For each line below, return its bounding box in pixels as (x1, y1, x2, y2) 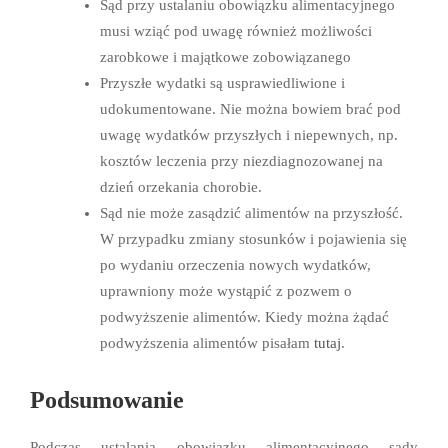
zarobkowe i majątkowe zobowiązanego (100, 49, 351, 66)
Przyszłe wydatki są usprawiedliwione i (100, 75, 345, 92)
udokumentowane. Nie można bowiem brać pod (100, 101, 401, 118)
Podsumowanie (30, 387, 184, 414)
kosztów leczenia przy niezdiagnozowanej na (100, 153, 383, 170)
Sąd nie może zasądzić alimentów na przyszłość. (100, 205, 403, 222)
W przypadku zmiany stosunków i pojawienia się (100, 231, 407, 248)
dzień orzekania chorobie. (100, 179, 262, 196)
